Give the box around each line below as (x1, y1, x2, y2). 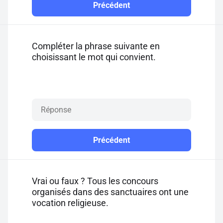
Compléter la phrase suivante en (32, 41, 160, 51)
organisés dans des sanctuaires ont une (32, 187, 189, 197)
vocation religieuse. (32, 198, 109, 208)
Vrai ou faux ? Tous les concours (32, 176, 158, 186)
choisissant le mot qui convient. (32, 52, 156, 62)
